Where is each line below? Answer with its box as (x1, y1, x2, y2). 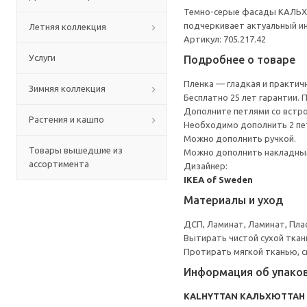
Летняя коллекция (29, 22, 106, 32)
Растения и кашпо (29, 114, 104, 124)
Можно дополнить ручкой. (184, 134, 296, 143)
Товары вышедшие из (29, 145, 123, 155)
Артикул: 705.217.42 (184, 34, 266, 44)
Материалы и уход (184, 194, 283, 206)
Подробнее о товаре (184, 53, 295, 66)
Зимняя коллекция (29, 84, 106, 93)
